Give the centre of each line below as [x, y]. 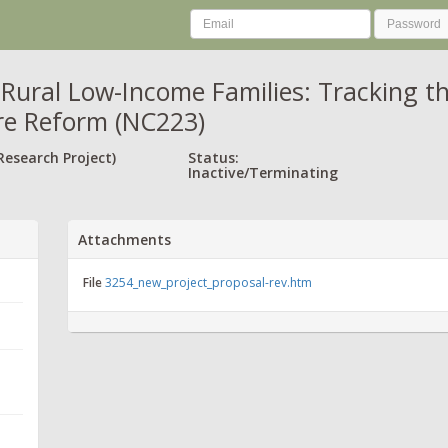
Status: [213, 157]
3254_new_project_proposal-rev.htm [208, 282]
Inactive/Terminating [263, 172]
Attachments [124, 239]
